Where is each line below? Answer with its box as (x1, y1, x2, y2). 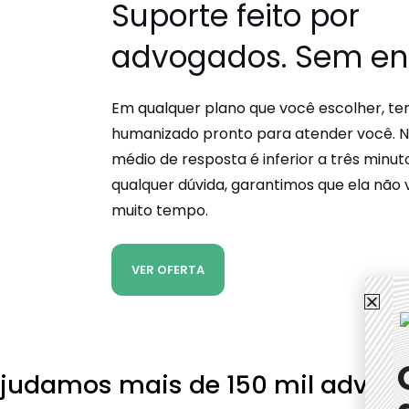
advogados (111, 36, 281, 79)
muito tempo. (111, 200, 208, 222)
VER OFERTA (131, 260, 204, 278)
